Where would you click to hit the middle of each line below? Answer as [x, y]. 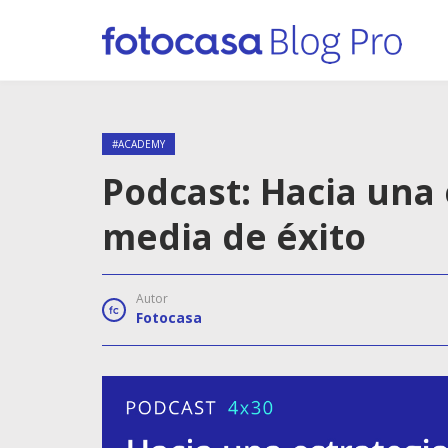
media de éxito [234, 236]
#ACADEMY [138, 144]
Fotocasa [169, 317]
